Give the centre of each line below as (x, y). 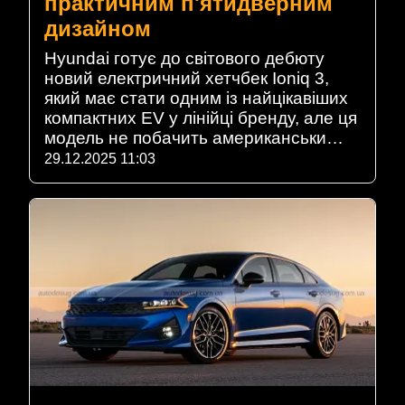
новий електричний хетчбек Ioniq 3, (187, 78)
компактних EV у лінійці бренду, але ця (201, 118)
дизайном (98, 28)
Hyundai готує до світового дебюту (184, 58)
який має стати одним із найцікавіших (196, 98)
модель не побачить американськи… (194, 137)
